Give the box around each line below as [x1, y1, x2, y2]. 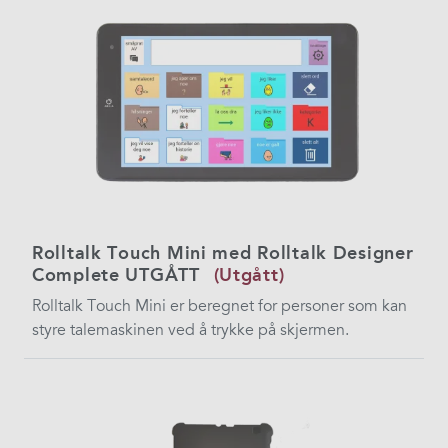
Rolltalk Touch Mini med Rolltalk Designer [32, 242, 414, 265]
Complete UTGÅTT [32, 264, 200, 287]
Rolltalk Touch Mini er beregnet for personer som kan [32, 296, 407, 317]
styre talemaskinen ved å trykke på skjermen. [32, 320, 349, 341]
